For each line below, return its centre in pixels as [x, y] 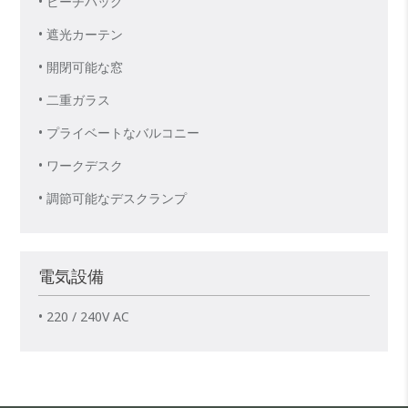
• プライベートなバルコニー [119, 133]
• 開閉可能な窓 [81, 67]
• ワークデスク [81, 166]
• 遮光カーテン [81, 35]
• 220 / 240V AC [84, 317]
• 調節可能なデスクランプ [113, 199]
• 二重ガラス [75, 100]
